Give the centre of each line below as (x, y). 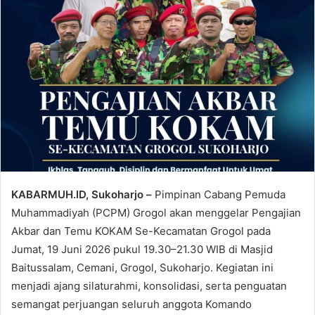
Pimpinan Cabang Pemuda (220, 195)
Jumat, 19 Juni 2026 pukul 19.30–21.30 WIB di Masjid (142, 250)
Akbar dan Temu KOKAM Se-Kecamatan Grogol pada (141, 231)
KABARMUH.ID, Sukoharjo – (83, 195)
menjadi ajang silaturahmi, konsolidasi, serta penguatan (149, 286)
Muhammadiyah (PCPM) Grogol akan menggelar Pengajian (156, 213)
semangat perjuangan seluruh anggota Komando (131, 304)
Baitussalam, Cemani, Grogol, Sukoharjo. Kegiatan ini (142, 268)
